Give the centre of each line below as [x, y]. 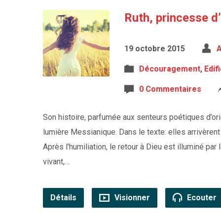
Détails [63, 198]
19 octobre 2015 [155, 49]
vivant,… [56, 162]
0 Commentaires [170, 89]
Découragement [170, 69]
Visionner [131, 198]
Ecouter [201, 198]
